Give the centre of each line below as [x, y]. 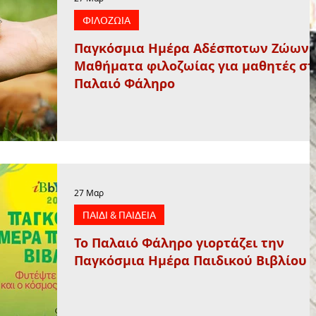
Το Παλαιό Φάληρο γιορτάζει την [179, 243]
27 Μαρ [89, 192]
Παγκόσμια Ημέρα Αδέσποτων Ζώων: [193, 48]
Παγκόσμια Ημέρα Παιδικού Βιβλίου [190, 260]
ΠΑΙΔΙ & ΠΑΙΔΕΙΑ [119, 214]
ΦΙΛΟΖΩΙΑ [107, 20]
